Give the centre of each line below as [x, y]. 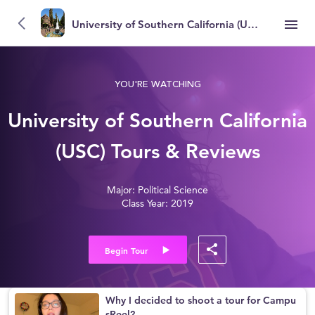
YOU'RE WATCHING [157, 85]
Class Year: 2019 [157, 204]
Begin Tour [127, 250]
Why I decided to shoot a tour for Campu [201, 300]
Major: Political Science [157, 191]
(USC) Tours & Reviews [157, 152]
